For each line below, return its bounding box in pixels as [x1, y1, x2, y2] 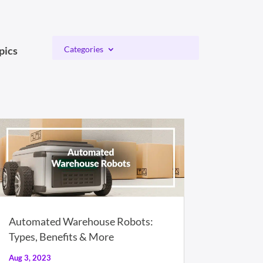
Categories [64, 44, 104, 55]
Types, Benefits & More [8, 230, 114, 244]
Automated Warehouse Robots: [8, 215, 153, 228]
